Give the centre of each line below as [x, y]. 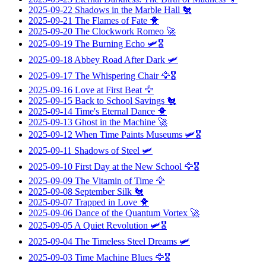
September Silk [103, 191]
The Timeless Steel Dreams [126, 241]
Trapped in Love [106, 202]
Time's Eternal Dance [115, 111]
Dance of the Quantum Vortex [131, 213]
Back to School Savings [120, 100]
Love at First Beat [108, 90]
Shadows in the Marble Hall [127, 9]
